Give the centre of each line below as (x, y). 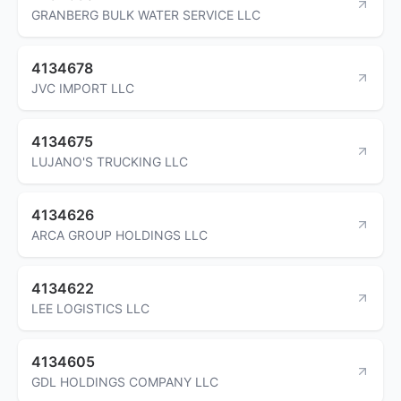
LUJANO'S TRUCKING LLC (110, 161)
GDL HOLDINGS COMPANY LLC (125, 381)
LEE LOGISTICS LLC (90, 308)
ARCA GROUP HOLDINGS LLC (119, 235)
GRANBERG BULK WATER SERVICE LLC (146, 14)
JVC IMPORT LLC (83, 88)
